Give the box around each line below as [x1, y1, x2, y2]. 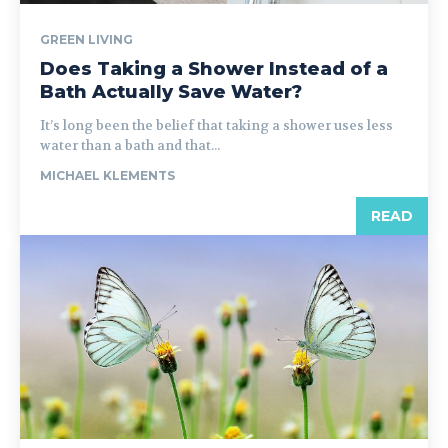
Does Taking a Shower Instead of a [40, 58, 388, 80]
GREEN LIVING [40, 32, 133, 47]
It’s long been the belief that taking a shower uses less [40, 117, 393, 134]
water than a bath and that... [40, 137, 220, 154]
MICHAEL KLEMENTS [40, 168, 175, 183]
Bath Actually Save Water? [40, 81, 302, 103]
